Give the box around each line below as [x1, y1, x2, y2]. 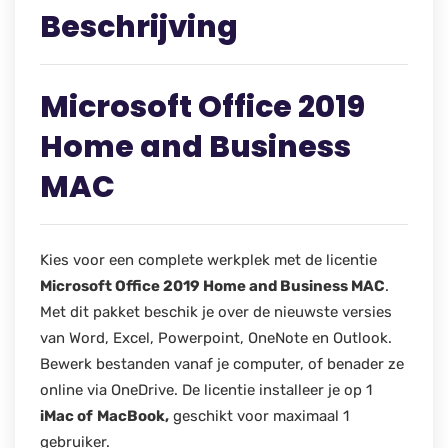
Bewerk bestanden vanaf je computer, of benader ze [40, 354, 404, 373]
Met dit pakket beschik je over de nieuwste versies [40, 302, 392, 321]
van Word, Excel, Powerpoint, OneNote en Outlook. [40, 328, 392, 347]
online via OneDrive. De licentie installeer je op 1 [40, 380, 372, 399]
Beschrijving [40, 5, 238, 48]
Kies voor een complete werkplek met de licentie [40, 250, 377, 269]
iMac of [40, 406, 93, 425]
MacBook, [97, 406, 169, 425]
